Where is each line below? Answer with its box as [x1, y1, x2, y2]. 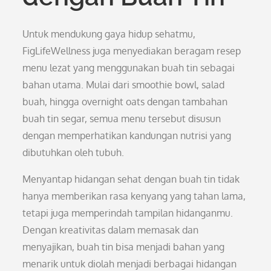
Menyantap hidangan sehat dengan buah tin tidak [22, 173, 240, 185]
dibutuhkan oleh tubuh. [22, 146, 125, 158]
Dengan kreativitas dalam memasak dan [22, 224, 199, 236]
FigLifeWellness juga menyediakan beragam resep [22, 45, 241, 57]
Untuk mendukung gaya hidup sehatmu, [22, 28, 196, 40]
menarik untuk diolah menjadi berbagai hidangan [22, 258, 237, 270]
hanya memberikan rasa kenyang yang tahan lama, [22, 190, 246, 202]
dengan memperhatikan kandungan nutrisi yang [22, 129, 232, 142]
